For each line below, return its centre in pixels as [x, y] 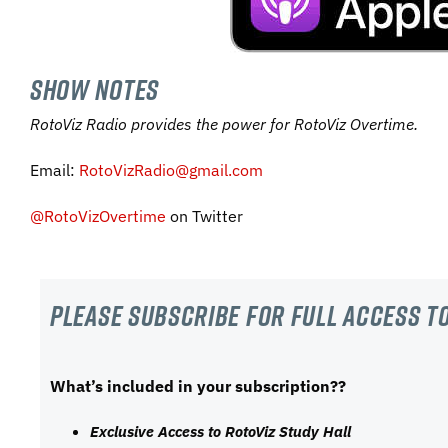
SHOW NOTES [94, 90]
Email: [54, 169]
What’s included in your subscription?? [198, 385]
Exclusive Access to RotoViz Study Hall [220, 430]
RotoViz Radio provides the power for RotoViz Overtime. [224, 123]
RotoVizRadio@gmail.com [171, 169]
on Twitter [204, 215]
